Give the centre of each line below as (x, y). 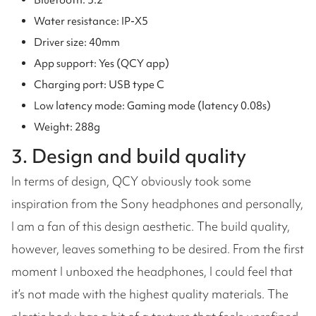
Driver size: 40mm (77, 42)
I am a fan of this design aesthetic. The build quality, (151, 226)
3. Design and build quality (129, 156)
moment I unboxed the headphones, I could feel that (152, 271)
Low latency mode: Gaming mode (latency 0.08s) (152, 106)
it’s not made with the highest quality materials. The (150, 294)
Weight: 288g (67, 127)
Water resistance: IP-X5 (91, 21)
